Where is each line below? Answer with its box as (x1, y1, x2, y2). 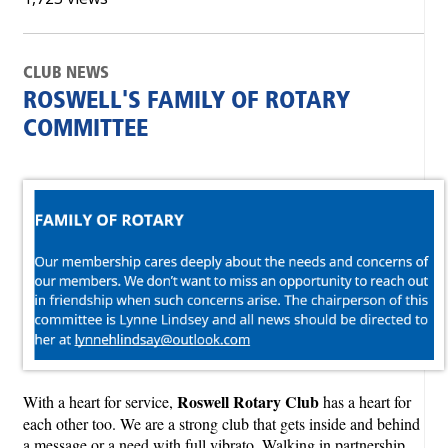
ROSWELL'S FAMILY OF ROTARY (23, 90, 350, 114)
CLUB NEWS (23, 65, 109, 82)
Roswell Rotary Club (177, 389, 319, 413)
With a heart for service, (23, 390, 177, 412)
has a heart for (319, 390, 411, 412)
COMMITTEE (23, 118, 148, 142)
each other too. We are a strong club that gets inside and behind (23, 412, 420, 434)
